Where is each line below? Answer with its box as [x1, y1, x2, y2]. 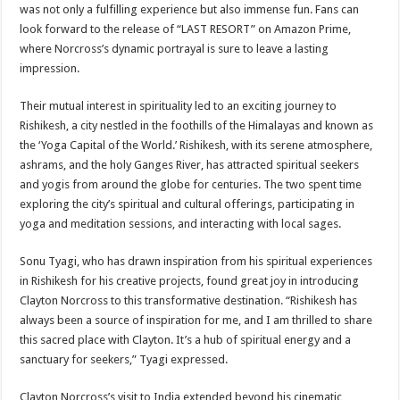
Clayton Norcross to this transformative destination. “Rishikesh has [20, 294, 358, 307]
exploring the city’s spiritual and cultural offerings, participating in [20, 197, 355, 211]
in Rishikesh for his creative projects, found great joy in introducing [20, 274, 360, 287]
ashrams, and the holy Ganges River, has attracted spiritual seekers [20, 158, 360, 171]
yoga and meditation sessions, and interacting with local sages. [20, 217, 342, 230]
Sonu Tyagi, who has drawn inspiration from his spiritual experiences [20, 254, 373, 268]
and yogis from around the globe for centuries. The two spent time [20, 178, 362, 191]
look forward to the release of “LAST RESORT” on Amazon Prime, [20, 22, 352, 36]
